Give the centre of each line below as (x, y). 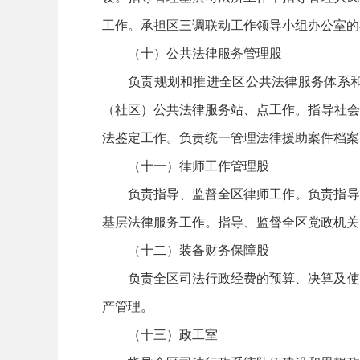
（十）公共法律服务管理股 (205, 53)
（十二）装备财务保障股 (198, 250)
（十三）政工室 (173, 334)
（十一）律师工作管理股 (198, 165)
